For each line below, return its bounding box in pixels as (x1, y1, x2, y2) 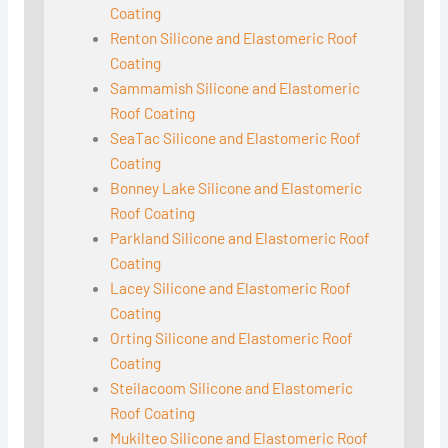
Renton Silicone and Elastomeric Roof (110, 28, 359, 48)
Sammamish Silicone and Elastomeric (110, 78, 361, 98)
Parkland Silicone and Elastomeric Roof (110, 228, 371, 248)
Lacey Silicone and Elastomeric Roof (110, 278, 352, 298)
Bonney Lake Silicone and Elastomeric (110, 178, 363, 198)
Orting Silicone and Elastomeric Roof (110, 328, 354, 348)
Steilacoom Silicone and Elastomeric (110, 378, 354, 398)
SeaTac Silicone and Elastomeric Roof (110, 128, 362, 148)
